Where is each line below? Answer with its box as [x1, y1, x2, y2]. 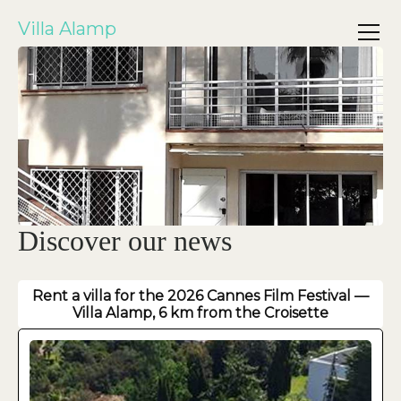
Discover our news [18, 225, 232, 257]
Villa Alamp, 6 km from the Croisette [73, 304, 328, 321]
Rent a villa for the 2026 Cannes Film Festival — [32, 287, 369, 304]
